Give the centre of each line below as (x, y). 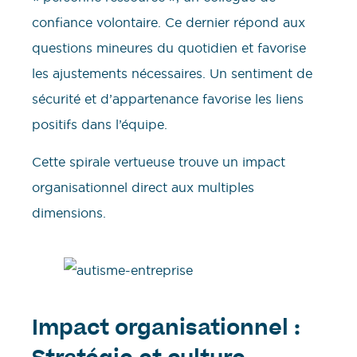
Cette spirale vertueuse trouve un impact (159, 161)
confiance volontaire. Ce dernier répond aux (169, 23)
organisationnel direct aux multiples (143, 187)
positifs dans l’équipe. (100, 125)
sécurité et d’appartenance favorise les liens (168, 99)
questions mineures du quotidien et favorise (169, 48)
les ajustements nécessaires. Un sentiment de (172, 74)
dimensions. (69, 212)
